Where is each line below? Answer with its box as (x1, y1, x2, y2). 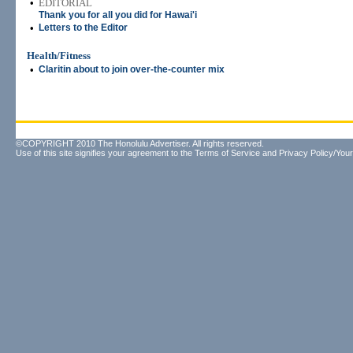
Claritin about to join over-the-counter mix (39, 64, 225, 75)
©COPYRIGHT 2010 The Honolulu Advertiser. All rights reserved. (16, 139, 264, 148)
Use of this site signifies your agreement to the (16, 148, 195, 158)
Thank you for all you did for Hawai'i (39, 9, 197, 20)
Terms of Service (195, 148, 260, 158)
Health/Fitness (27, 50, 91, 61)
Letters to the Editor (39, 22, 128, 33)
